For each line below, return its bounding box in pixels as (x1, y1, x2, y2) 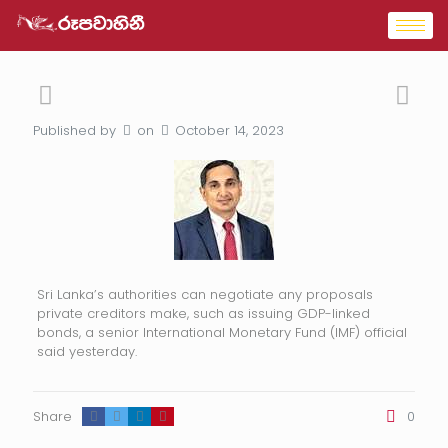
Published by (33, 121, 116, 140)
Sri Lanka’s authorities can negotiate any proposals (36, 285, 373, 304)
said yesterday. (36, 342, 137, 361)
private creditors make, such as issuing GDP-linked (36, 304, 370, 323)
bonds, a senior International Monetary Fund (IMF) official (36, 323, 407, 342)
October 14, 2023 (175, 121, 284, 140)
